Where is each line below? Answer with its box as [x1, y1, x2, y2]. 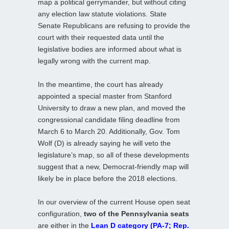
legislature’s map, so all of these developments [38, 150, 189, 159]
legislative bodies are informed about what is [38, 44, 181, 53]
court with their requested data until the [38, 33, 164, 41]
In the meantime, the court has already [38, 80, 163, 88]
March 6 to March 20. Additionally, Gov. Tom [38, 127, 180, 135]
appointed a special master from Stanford [38, 91, 172, 100]
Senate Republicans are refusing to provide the [38, 21, 190, 30]
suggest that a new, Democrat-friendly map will [38, 162, 189, 171]
